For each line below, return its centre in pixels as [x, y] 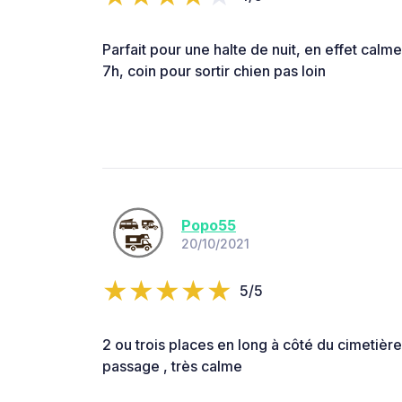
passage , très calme [172, 366]
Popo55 [209, 226]
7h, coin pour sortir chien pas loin [214, 70]
